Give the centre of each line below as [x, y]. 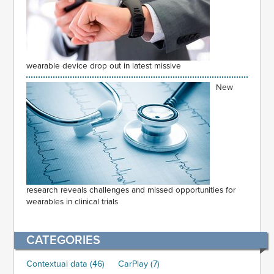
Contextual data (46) [66, 264]
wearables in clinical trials [72, 202]
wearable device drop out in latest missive [104, 66]
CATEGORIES [64, 241]
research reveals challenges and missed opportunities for [131, 190]
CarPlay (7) [139, 264]
